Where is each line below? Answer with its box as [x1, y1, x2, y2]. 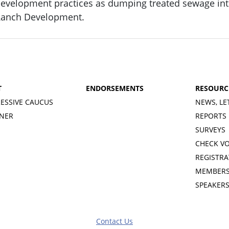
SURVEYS [195, 124, 225, 134]
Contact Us [96, 216, 133, 226]
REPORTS [195, 110, 226, 121]
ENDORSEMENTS [85, 83, 144, 93]
